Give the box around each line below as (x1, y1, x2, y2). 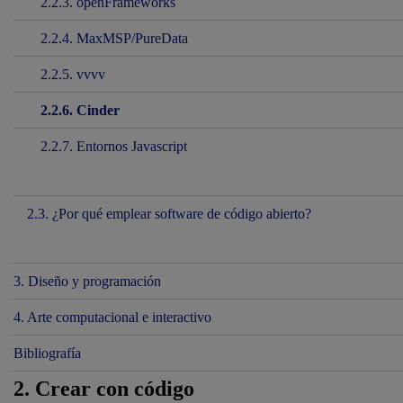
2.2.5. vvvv (40, 67, 105, 82)
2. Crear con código (13, 376, 194, 400)
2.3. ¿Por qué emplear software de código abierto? (27, 206, 311, 221)
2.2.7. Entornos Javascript (40, 139, 187, 154)
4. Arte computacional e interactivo (13, 309, 211, 325)
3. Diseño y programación (13, 273, 161, 289)
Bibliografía (13, 345, 81, 361)
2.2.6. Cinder (40, 103, 120, 118)
